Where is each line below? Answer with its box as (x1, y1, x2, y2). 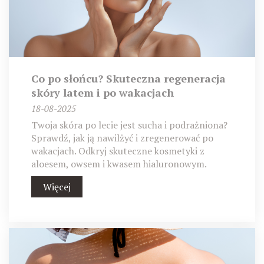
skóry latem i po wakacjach (31, 85, 174, 100)
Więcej (42, 180, 71, 193)
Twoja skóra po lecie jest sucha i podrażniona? (31, 118, 227, 131)
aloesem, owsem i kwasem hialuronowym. (31, 157, 207, 170)
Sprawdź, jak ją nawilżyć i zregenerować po (31, 131, 213, 144)
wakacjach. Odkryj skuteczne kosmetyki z (31, 144, 204, 157)
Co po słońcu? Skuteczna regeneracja (31, 71, 226, 85)
